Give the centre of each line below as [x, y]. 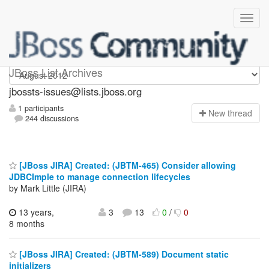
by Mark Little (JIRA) [48, 188]
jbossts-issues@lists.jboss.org [75, 91]
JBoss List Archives [56, 72]
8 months [27, 223]
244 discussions [51, 119]
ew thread [233, 113]
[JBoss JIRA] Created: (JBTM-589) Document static [123, 254]
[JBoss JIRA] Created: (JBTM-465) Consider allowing [126, 165]
